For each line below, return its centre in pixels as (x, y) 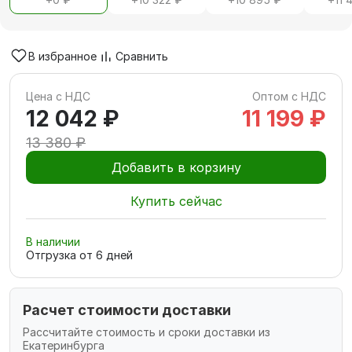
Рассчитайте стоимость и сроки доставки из (147, 332)
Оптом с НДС (289, 96)
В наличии (53, 242)
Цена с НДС (58, 96)
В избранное (62, 56)
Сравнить (142, 56)
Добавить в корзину (176, 167)
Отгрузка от (61, 255)
